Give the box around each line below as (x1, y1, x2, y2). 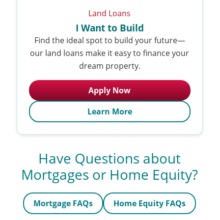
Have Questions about (38, 149, 181, 167)
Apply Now (88, 84, 131, 96)
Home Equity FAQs (113, 197, 186, 209)
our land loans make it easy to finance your (30, 47, 190, 58)
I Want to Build (75, 21, 144, 34)
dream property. (79, 60, 140, 71)
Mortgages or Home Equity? (21, 165, 198, 184)
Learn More (87, 106, 132, 117)
